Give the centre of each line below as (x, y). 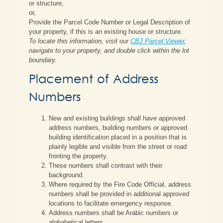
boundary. (43, 60)
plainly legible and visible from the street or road (118, 147)
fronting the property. (78, 156)
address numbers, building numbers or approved (118, 128)
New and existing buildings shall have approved (117, 118)
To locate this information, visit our (80, 41)
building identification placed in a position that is (118, 137)
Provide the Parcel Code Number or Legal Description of (110, 22)
